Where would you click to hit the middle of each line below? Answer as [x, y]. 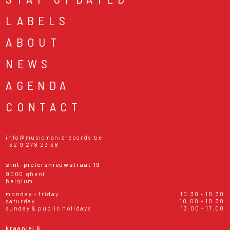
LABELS [38, 20]
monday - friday [32, 194]
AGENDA [38, 85]
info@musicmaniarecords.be [54, 137]
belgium [20, 181]
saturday [21, 201]
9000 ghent [26, 174]
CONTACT [44, 106]
